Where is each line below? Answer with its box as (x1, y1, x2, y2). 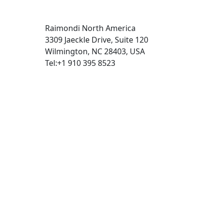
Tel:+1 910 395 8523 (45, 58, 116, 68)
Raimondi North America (45, 23, 136, 33)
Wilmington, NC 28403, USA (45, 46, 145, 57)
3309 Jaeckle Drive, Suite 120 (45, 34, 149, 45)
